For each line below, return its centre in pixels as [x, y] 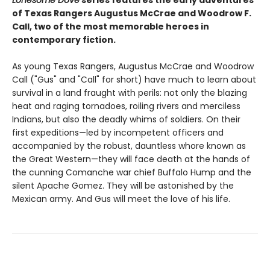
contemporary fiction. [64, 40]
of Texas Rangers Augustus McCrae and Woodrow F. [132, 14]
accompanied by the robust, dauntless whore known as [129, 146]
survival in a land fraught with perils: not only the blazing [130, 93]
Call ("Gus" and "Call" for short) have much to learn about [134, 80]
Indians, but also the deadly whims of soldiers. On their [126, 120]
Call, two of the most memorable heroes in [111, 27]
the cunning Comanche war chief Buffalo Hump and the [132, 173]
